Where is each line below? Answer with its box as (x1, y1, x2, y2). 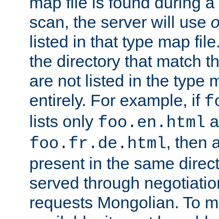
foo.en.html (98, 113, 205, 132)
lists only (29, 112, 98, 131)
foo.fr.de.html (29, 134, 166, 153)
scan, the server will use (29, 13, 211, 32)
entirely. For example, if (29, 91, 204, 110)
